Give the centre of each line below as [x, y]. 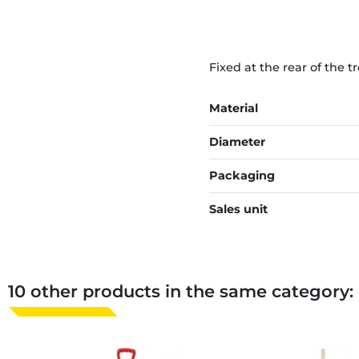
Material [233, 109]
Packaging [242, 176]
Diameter [237, 142]
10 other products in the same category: [181, 292]
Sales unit [238, 210]
